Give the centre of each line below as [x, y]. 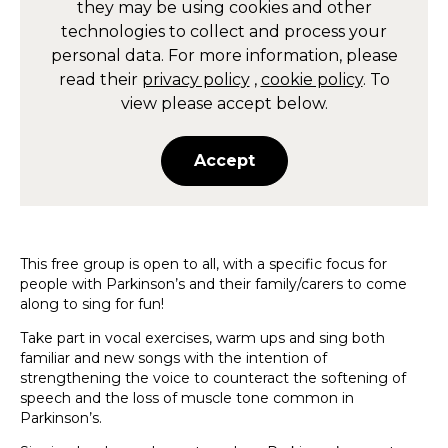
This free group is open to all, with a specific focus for [203, 264]
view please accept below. [224, 104]
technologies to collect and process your [224, 32]
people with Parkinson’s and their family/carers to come [213, 284]
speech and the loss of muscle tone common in [187, 398]
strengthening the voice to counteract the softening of [213, 378]
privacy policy [195, 80]
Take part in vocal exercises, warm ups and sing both [202, 338]
